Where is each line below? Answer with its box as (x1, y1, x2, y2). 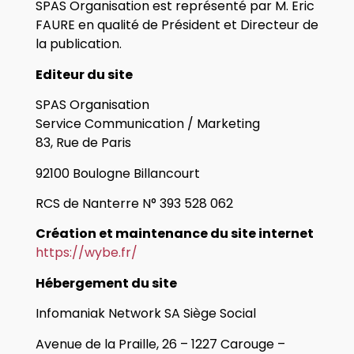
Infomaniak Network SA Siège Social (35, 304, 256, 323)
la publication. (35, 35, 122, 54)
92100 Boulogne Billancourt (35, 164, 200, 183)
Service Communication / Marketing (35, 115, 260, 134)
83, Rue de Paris (35, 134, 131, 153)
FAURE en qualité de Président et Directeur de (35, 16, 318, 35)
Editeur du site (35, 65, 133, 84)
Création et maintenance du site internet (35, 224, 314, 243)
